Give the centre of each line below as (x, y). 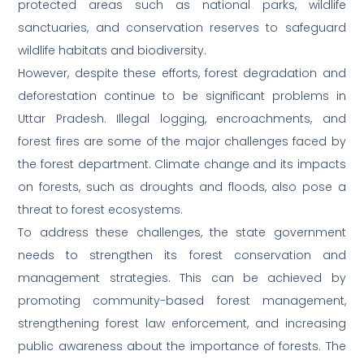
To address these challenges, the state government (182, 233)
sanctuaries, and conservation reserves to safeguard (182, 28)
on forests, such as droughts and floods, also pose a (182, 187)
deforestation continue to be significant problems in (182, 96)
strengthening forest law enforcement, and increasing (182, 324)
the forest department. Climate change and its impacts (182, 165)
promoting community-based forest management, (182, 301)
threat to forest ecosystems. (101, 210)
